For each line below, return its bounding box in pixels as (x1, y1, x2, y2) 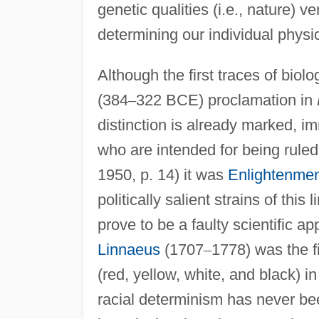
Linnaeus (97, 240, 160, 258)
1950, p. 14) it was (97, 165, 228, 184)
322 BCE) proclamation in (135, 90, 317, 109)
